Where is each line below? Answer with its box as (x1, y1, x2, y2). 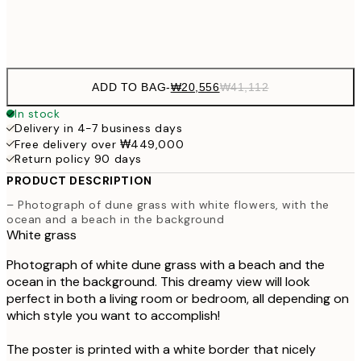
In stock (15, 106, 60, 121)
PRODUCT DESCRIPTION (6, 173, 152, 188)
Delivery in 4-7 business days (15, 121, 183, 135)
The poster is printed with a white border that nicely (6, 340, 316, 358)
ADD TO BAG (92, 81, 167, 93)
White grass (6, 226, 77, 243)
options (6, 36, 77, 62)
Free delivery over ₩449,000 (15, 137, 185, 151)
